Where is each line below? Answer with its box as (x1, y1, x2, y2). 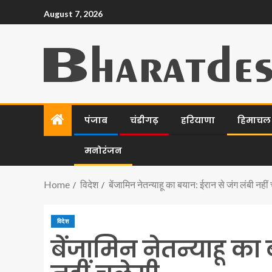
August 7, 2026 (44, 8, 103, 19)
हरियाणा (181, 114, 215, 126)
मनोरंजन (84, 144, 122, 157)
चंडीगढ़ (130, 114, 158, 126)
